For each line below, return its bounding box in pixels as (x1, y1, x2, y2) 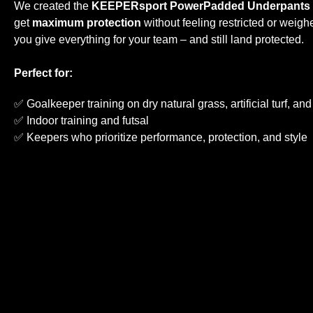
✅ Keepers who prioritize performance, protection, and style (14, 131, 307, 144)
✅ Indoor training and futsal (14, 115, 149, 127)
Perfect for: (14, 67, 73, 80)
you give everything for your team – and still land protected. (14, 34, 304, 46)
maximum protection (32, 17, 141, 29)
